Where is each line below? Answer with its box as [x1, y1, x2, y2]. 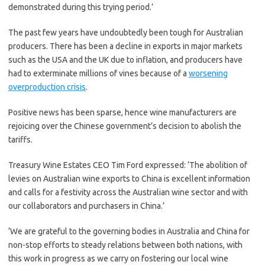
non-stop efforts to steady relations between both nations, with [8, 240, 243, 250]
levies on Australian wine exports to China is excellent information [8, 174, 250, 183]
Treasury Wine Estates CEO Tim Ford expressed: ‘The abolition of [8, 160, 247, 170]
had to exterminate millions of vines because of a [8, 69, 189, 78]
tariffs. [8, 135, 33, 144]
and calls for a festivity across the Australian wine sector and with [8, 188, 248, 197]
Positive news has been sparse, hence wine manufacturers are [8, 108, 237, 117]
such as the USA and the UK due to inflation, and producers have [8, 55, 243, 64]
